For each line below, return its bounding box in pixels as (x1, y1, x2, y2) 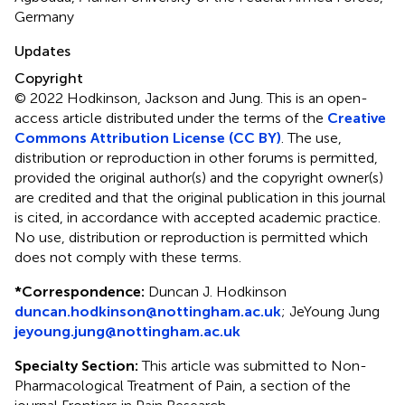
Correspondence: (22, 282, 145, 300)
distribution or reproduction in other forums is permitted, (14, 148, 378, 166)
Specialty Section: (14, 356, 138, 374)
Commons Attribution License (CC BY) (14, 128, 281, 146)
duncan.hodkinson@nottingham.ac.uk (14, 302, 281, 320)
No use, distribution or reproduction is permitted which (14, 228, 368, 246)
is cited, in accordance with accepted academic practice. (14, 208, 381, 226)
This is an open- (267, 89, 368, 107)
